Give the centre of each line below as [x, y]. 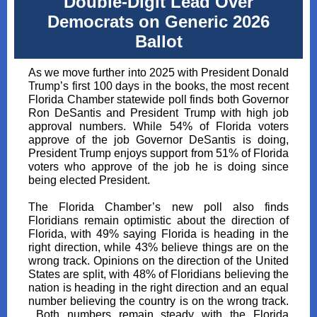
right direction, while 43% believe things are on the [158, 247]
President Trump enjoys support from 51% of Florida [158, 153]
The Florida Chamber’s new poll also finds [158, 207]
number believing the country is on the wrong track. [158, 301]
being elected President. [89, 180]
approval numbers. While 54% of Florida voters [158, 126]
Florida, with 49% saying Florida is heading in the [158, 234]
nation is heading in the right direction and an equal [158, 288]
